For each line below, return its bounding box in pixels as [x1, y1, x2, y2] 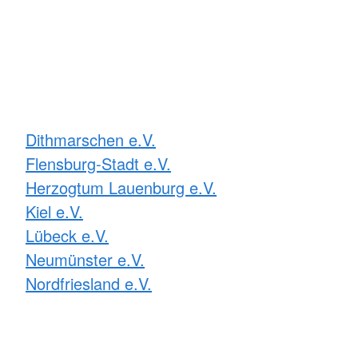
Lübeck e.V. [26, 224, 109, 248]
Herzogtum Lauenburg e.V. [26, 176, 217, 200]
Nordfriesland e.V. [26, 272, 152, 296]
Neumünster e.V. [26, 248, 145, 272]
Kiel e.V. [26, 200, 83, 224]
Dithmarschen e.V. [26, 128, 156, 152]
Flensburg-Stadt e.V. [26, 152, 171, 176]
